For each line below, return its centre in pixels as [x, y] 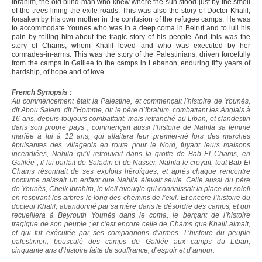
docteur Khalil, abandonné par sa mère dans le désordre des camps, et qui [131, 207]
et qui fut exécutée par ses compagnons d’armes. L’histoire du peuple [131, 233]
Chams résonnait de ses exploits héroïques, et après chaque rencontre [131, 172]
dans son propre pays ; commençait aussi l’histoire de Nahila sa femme [131, 128]
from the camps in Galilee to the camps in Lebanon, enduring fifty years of [131, 63]
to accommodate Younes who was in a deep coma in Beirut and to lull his [131, 28]
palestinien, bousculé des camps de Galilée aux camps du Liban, [131, 242]
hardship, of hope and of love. [59, 72]
